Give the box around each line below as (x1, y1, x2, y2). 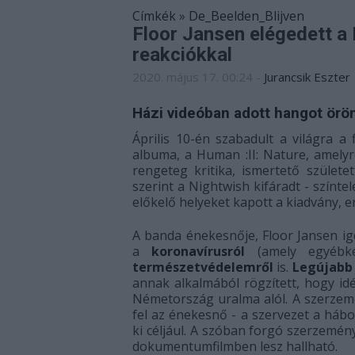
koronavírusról (151, 242, 258, 260)
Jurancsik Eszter (264, 69, 350, 85)
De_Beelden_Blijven (189, 7, 304, 25)
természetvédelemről (132, 258, 277, 276)
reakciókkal (132, 44, 232, 66)
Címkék (132, 7, 176, 25)
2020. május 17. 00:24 (132, 69, 253, 85)
